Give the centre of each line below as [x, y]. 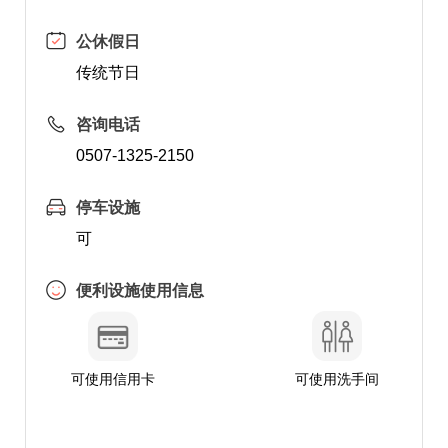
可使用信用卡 [112, 379]
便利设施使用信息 [139, 290]
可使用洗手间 [337, 379]
